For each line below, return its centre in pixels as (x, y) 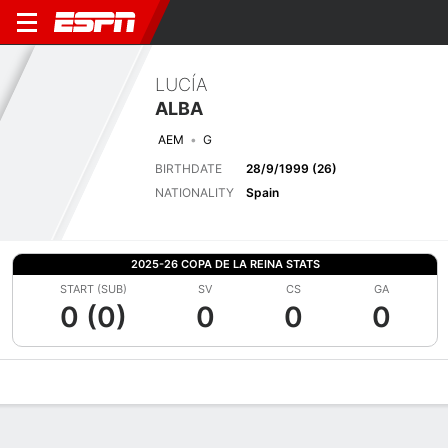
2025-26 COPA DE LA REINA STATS (225, 264)
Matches (203, 382)
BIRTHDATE (188, 168)
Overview (39, 382)
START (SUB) (93, 289)
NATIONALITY (194, 192)
